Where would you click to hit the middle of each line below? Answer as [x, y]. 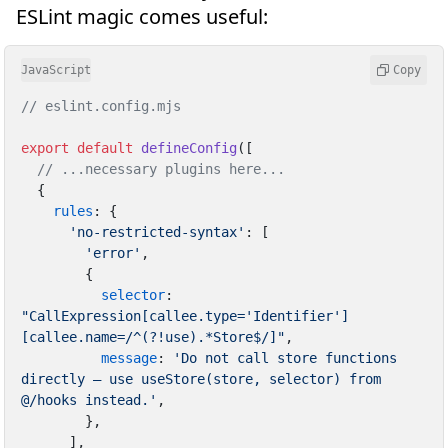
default [105, 147]
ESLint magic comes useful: [142, 17]
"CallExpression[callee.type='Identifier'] [185, 315]
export [45, 147]
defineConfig [189, 147]
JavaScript [56, 70]
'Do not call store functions [285, 357]
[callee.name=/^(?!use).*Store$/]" [153, 336]
